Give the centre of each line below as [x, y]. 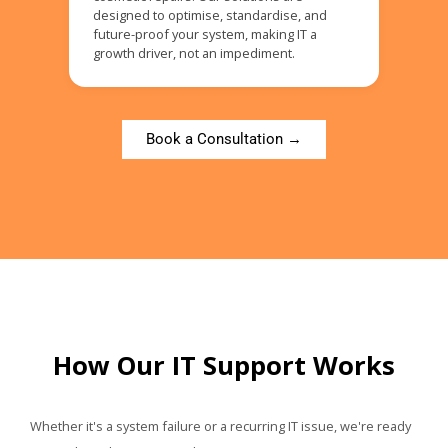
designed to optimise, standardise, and [209, 14]
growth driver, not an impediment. [193, 52]
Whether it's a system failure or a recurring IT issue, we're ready [220, 425]
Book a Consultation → [224, 138]
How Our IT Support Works [224, 365]
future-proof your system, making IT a [204, 33]
